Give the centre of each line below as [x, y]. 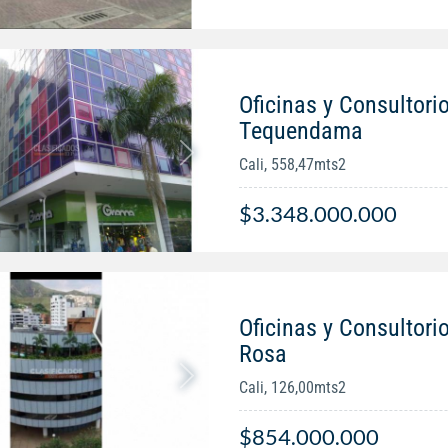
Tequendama [300, 130]
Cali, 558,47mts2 [292, 164]
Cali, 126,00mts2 [292, 387]
